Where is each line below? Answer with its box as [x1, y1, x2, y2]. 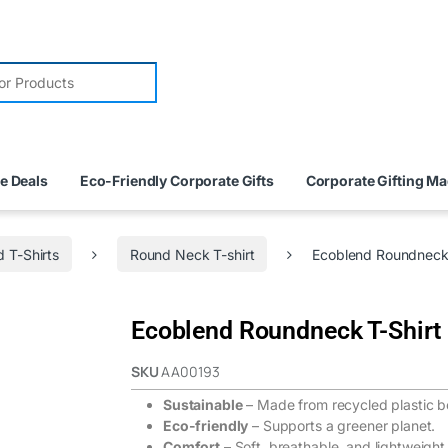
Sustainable [163, 395, 243, 413]
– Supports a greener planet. [248, 416, 436, 434]
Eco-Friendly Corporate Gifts [79, 172, 274, 190]
